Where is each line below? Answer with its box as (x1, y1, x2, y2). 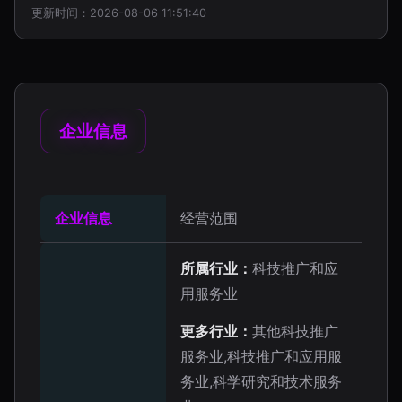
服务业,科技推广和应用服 (180, 347, 342, 365)
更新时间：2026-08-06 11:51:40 (31, 6, 206, 20)
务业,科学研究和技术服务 (180, 372, 342, 390)
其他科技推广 (252, 322, 338, 340)
